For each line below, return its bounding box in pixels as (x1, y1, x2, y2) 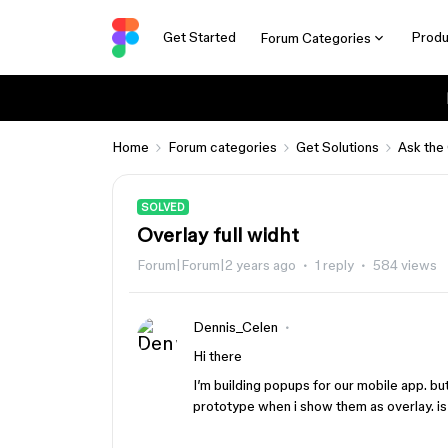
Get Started (162, 29, 236, 45)
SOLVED (141, 201, 185, 213)
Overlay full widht (137, 224, 299, 246)
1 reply (315, 257, 354, 273)
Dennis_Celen (193, 319, 278, 335)
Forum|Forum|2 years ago (137, 257, 296, 273)
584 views (373, 257, 437, 273)
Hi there (193, 348, 242, 364)
